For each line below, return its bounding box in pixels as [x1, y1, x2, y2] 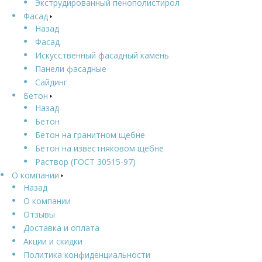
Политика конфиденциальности [23, 249, 150, 260]
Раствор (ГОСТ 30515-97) [35, 156, 136, 167]
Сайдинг [35, 76, 67, 88]
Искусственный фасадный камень [35, 49, 169, 61]
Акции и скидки [23, 235, 82, 247]
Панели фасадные [35, 63, 106, 74]
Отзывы [23, 208, 55, 220]
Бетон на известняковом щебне [35, 142, 164, 154]
